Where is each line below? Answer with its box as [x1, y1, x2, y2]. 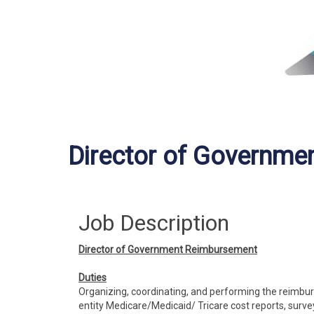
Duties [78, 272, 107, 283]
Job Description [78, 210, 229, 236]
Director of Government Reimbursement [78, 244, 257, 255]
